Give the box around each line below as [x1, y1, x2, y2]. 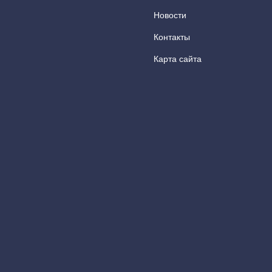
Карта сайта [154, 54, 202, 64]
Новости [154, 10, 186, 20]
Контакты [154, 32, 190, 42]
